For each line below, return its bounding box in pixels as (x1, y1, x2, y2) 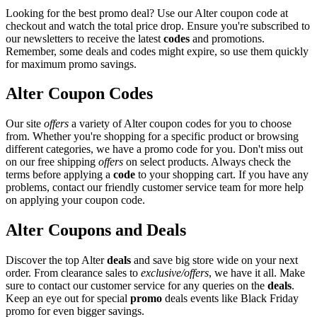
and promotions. (190, 32, 265, 45)
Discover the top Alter (6, 254, 107, 267)
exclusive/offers (141, 267, 209, 279)
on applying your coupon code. (6, 194, 145, 207)
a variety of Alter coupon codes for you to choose (69, 117, 292, 130)
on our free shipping (6, 156, 98, 168)
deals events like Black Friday (162, 292, 299, 305)
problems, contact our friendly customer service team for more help (6, 181, 304, 194)
